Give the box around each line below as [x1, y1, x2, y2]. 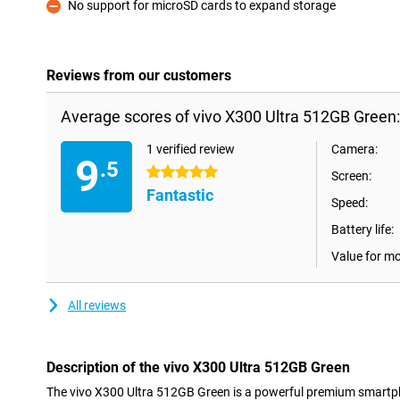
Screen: [331, 169, 371, 183]
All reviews [68, 298, 126, 312]
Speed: [331, 196, 368, 210]
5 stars [146, 165, 185, 179]
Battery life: [331, 222, 394, 237]
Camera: [331, 142, 378, 156]
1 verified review [146, 142, 235, 156]
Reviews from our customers [46, 67, 231, 84]
